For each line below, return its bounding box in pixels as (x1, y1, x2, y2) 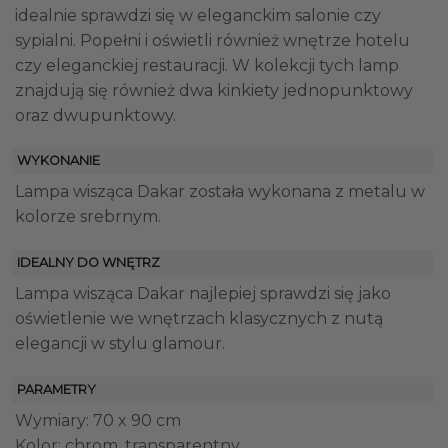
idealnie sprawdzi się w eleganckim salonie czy (15, 5, 381, 25)
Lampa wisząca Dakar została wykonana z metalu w (15, 182, 425, 202)
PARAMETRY (17, 382, 96, 398)
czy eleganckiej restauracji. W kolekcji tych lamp (15, 55, 399, 75)
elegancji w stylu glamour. (15, 334, 225, 354)
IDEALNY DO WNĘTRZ (17, 255, 160, 271)
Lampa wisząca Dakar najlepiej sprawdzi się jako (15, 284, 391, 304)
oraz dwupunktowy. (15, 105, 176, 125)
